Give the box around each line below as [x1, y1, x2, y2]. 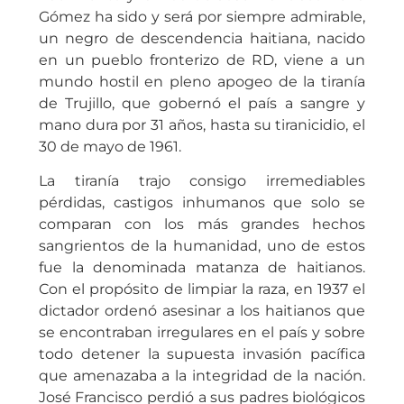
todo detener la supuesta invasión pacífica [38, 345, 366, 363]
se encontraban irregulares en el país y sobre [38, 324, 366, 342]
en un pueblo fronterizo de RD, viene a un [38, 51, 366, 69]
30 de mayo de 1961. [38, 138, 185, 156]
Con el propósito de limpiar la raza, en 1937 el [38, 280, 366, 298]
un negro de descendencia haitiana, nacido [38, 30, 366, 48]
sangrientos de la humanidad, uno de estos [38, 237, 366, 255]
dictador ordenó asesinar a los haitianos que [38, 302, 366, 320]
